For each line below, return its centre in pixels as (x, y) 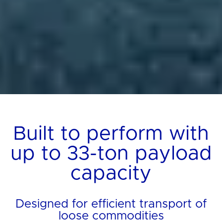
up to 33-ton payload (111, 154)
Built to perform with (111, 134)
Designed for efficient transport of (111, 204)
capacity (111, 174)
